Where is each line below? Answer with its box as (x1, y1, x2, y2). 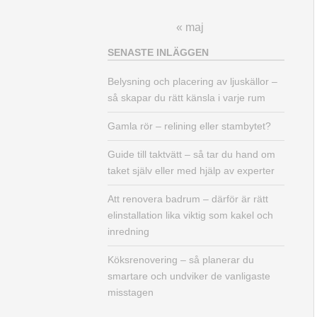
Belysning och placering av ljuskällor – (108, 76, 277, 88)
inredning (108, 226, 149, 238)
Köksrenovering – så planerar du (108, 254, 254, 266)
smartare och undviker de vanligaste (108, 270, 270, 282)
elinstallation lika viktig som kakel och (108, 209, 273, 221)
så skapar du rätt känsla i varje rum (108, 92, 265, 104)
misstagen (108, 287, 154, 299)
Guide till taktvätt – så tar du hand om (108, 149, 275, 161)
